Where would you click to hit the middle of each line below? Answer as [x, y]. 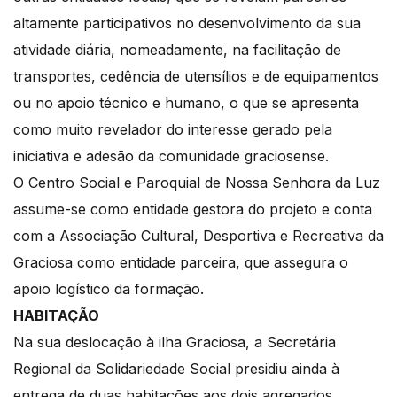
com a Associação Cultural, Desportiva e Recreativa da [198, 236]
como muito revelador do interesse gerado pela [173, 130]
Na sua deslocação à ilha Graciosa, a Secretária [175, 343]
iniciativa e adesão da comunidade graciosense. [171, 156]
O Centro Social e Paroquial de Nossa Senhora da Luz [197, 183]
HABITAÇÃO [56, 316]
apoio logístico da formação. [109, 289]
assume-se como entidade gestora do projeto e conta [193, 210]
